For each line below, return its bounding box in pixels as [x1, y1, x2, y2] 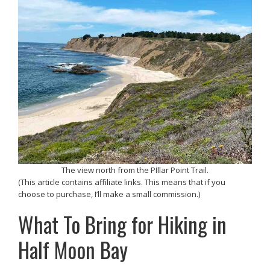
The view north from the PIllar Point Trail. [61, 164, 209, 175]
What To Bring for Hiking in [18, 209, 227, 240]
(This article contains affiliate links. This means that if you [18, 176, 225, 187]
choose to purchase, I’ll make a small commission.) [18, 188, 200, 199]
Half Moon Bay [18, 234, 128, 265]
